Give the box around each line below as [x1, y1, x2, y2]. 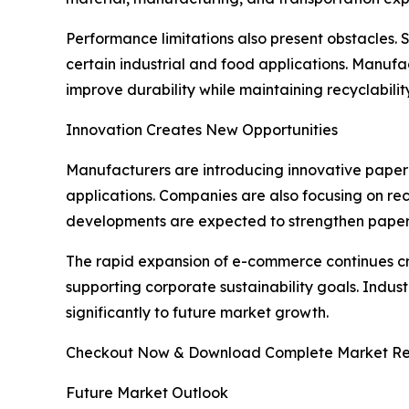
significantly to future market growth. [66, 303, 329, 322]
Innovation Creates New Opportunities [66, 121, 338, 140]
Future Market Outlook [66, 383, 228, 403]
